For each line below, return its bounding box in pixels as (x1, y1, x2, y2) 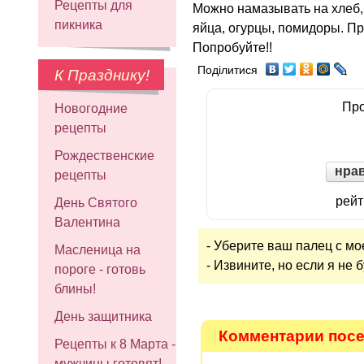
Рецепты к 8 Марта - (54, 337, 175, 351)
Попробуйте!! (193, 40, 272, 54)
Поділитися (197, 63, 258, 76)
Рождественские (54, 149, 154, 162)
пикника (54, 18, 102, 32)
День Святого (54, 196, 137, 210)
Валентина (54, 215, 120, 229)
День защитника (54, 310, 152, 323)
